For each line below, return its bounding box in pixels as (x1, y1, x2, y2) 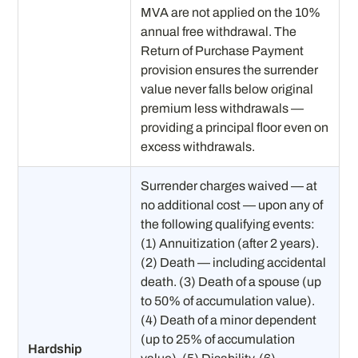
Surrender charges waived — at (141, 178, 318, 193)
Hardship (28, 341, 82, 356)
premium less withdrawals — (141, 101, 304, 115)
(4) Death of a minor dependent (141, 312, 317, 327)
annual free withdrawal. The (141, 24, 297, 38)
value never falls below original (141, 82, 314, 96)
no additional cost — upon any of (141, 197, 324, 212)
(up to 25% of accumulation (141, 332, 296, 346)
